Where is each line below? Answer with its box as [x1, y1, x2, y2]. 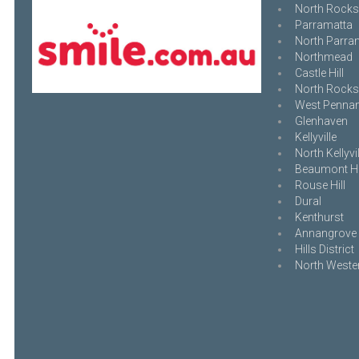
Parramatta [295, 18, 353, 31]
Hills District [295, 243, 354, 256]
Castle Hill [295, 67, 344, 79]
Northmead [295, 50, 353, 63]
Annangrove [295, 227, 357, 240]
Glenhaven [295, 115, 348, 127]
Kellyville [295, 131, 337, 143]
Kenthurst [295, 211, 344, 224]
